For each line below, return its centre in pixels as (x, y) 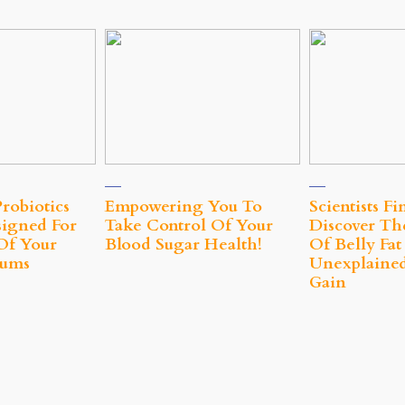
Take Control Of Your (189, 226)
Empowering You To (184, 207)
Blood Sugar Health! (184, 245)
